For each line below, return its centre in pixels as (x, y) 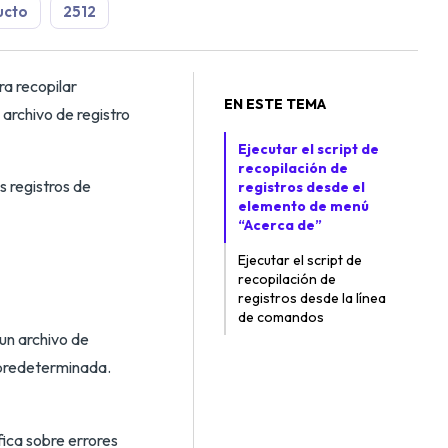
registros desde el (301, 187)
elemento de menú (303, 206)
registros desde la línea (312, 298)
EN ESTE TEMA (275, 104)
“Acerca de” (280, 225)
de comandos (281, 317)
